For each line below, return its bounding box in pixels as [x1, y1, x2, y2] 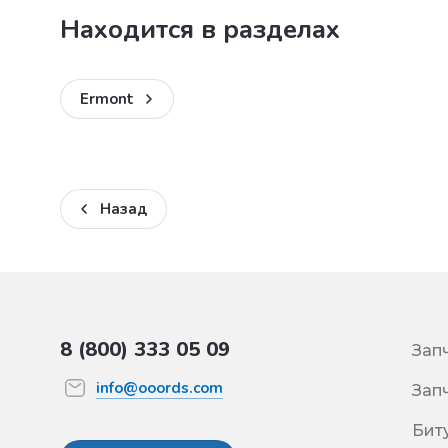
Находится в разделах [60, 11, 340, 47]
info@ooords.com [96, 378, 223, 398]
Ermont [80, 88, 134, 109]
